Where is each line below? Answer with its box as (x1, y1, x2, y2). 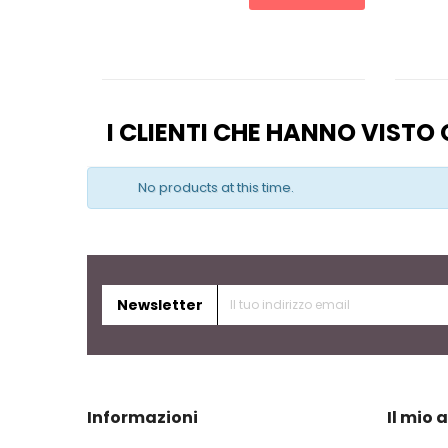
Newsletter (117, 295, 203, 316)
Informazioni (87, 406, 198, 430)
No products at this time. (138, 178, 294, 198)
